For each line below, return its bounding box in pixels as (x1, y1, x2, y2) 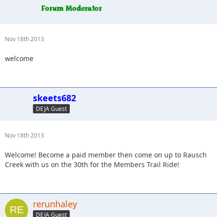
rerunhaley (33, 198, 77, 210)
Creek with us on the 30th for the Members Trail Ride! (5, 159, 179, 169)
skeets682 (33, 92, 76, 104)
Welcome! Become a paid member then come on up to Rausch (5, 150, 207, 159)
